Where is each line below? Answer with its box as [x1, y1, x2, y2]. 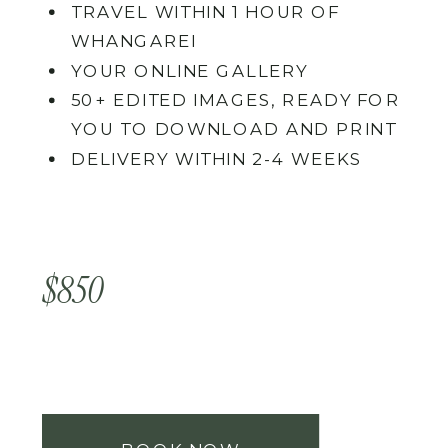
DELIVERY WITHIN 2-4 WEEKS [71, 148, 362, 170]
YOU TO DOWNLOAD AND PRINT [71, 118, 397, 140]
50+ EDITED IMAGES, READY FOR [71, 89, 400, 111]
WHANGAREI [71, 30, 198, 52]
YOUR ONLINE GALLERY [71, 60, 308, 82]
